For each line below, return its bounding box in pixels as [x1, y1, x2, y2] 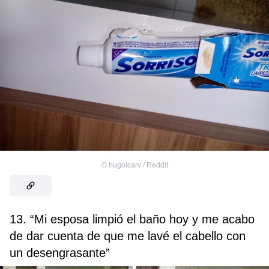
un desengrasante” [10, 246, 110, 259]
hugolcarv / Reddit [108, 160, 168, 169]
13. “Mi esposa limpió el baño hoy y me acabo [10, 212, 255, 226]
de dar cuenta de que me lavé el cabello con [10, 229, 246, 243]
